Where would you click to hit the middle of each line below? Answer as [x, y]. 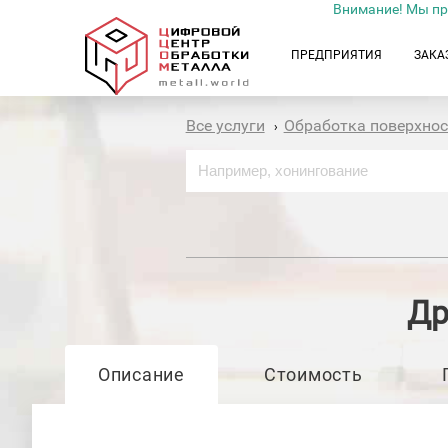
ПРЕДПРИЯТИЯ [336, 55]
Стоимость [313, 374]
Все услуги [225, 125]
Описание [141, 374]
